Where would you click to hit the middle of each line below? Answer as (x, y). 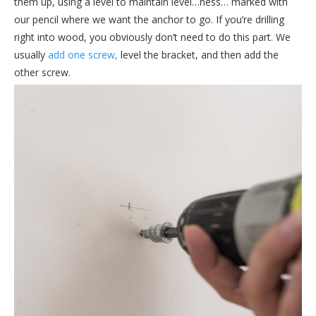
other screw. (44, 73)
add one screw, (81, 55)
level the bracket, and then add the (198, 55)
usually (30, 55)
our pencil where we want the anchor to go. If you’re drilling (149, 20)
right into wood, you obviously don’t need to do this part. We (152, 37)
